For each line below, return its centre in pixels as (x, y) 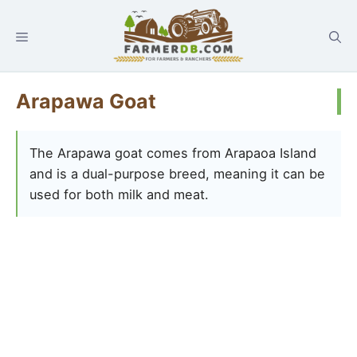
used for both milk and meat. (119, 195)
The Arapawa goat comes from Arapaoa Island (173, 153)
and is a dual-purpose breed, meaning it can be (177, 174)
